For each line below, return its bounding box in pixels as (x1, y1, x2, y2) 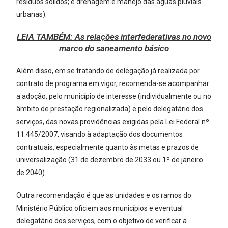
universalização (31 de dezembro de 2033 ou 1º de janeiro (16, 155, 204, 164)
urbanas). (16, 10, 47, 18)
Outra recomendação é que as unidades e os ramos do (16, 191, 192, 199)
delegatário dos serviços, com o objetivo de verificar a (16, 216, 187, 225)
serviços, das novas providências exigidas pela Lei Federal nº (16, 117, 210, 126)
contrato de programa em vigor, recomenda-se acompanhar (16, 79, 210, 88)
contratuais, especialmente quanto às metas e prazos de (16, 142, 199, 151)
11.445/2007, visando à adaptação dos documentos (16, 130, 183, 138)
